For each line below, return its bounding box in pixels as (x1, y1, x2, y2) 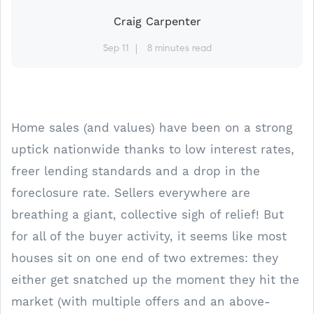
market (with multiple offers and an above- (11, 294, 271, 308)
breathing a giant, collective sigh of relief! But (11, 207, 284, 221)
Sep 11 (102, 44, 129, 54)
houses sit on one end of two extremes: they (11, 251, 278, 265)
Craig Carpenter (113, 15, 201, 28)
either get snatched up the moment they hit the (11, 273, 299, 287)
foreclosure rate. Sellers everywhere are (11, 186, 250, 200)
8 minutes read (146, 44, 212, 54)
